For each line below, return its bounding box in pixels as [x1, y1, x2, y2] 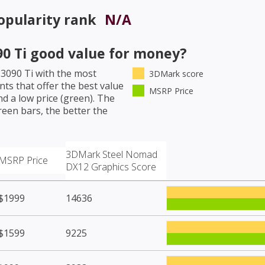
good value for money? [27, 43, 187, 63]
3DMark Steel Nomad [66, 147, 157, 161]
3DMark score [149, 67, 203, 79]
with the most [33, 66, 96, 80]
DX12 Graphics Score [66, 160, 156, 173]
